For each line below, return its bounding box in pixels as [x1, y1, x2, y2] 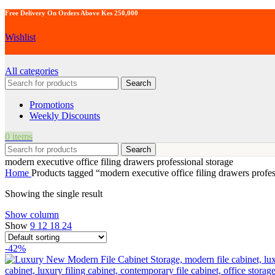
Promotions [29, 99, 74, 110]
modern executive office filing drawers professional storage [5, 156, 233, 167]
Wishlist [5, 31, 36, 42]
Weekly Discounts [29, 110, 100, 121]
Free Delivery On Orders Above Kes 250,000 [5, 9, 138, 17]
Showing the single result [5, 188, 103, 199]
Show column [5, 209, 59, 220]
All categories [5, 65, 58, 76]
